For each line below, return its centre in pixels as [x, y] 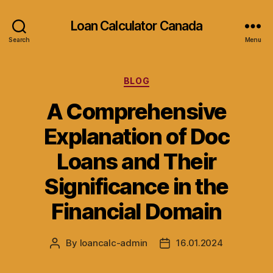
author [69, 257]
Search [19, 39]
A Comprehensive [136, 111]
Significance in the [136, 186]
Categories [163, 78]
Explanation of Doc [136, 136]
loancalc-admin [114, 243]
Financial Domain [136, 211]
